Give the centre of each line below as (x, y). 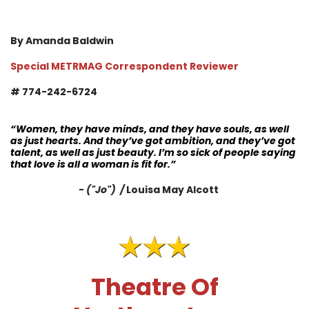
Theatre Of (154, 287)
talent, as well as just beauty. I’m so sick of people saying (153, 152)
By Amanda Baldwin (62, 40)
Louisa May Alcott (172, 189)
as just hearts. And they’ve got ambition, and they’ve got (153, 140)
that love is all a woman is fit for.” (93, 164)
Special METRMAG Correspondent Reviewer (124, 66)
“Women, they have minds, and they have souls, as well (150, 129)
